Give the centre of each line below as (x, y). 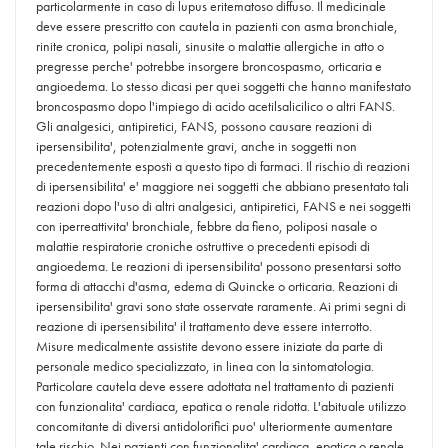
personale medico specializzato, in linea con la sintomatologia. (205, 366)
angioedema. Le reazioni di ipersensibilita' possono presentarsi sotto (218, 266)
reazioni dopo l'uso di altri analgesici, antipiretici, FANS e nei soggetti (223, 206)
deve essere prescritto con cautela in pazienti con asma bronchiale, (217, 26)
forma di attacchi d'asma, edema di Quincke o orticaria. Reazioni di (217, 286)
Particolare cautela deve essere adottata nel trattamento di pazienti (215, 386)
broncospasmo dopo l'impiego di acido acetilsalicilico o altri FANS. (215, 106)
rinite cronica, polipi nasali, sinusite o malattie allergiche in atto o (210, 46)
